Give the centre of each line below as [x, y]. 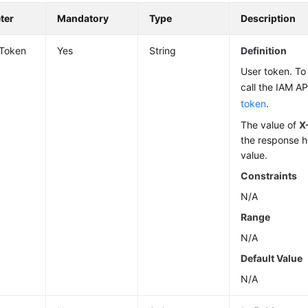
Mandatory [83, 19]
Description [268, 19]
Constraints [269, 176]
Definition [264, 51]
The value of [270, 125]
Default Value [272, 258]
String [163, 51]
